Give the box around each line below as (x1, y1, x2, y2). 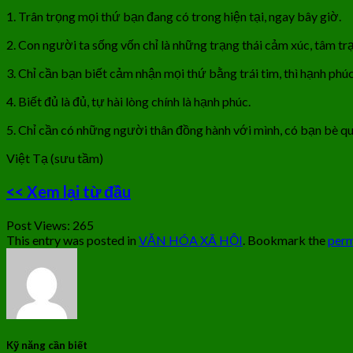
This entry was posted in (6, 232, 139, 247)
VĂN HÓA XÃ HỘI (139, 232, 243, 247)
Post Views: (6, 217, 70, 232)
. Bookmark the (243, 232, 328, 247)
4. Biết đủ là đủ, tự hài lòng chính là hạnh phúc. (6, 93, 251, 109)
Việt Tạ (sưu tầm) (6, 150, 103, 165)
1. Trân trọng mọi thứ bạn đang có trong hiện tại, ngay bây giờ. (6, 8, 341, 24)
